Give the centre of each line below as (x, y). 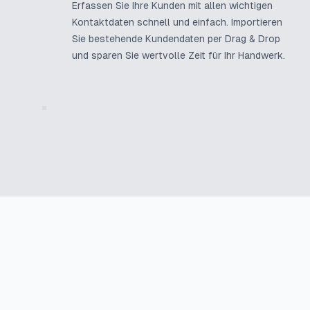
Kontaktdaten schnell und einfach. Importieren (177, 22)
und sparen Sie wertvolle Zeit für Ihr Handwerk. (179, 55)
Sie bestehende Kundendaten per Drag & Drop (176, 39)
